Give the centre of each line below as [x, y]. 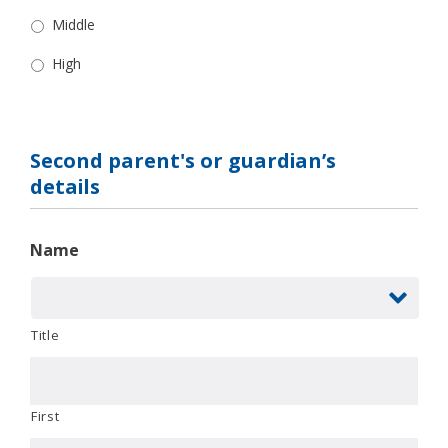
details [65, 186]
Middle [73, 24]
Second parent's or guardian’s [183, 160]
